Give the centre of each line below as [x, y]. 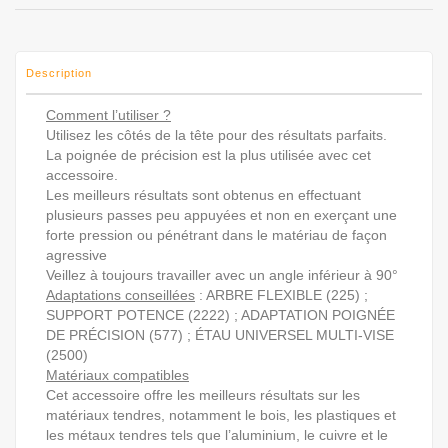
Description [59, 72]
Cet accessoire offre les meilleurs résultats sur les [203, 394]
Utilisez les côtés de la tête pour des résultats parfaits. [216, 134]
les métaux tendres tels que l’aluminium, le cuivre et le [217, 434]
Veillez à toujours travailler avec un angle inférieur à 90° [222, 274]
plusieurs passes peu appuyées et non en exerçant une [221, 214]
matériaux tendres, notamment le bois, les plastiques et [221, 414]
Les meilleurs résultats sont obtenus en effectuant [203, 194]
